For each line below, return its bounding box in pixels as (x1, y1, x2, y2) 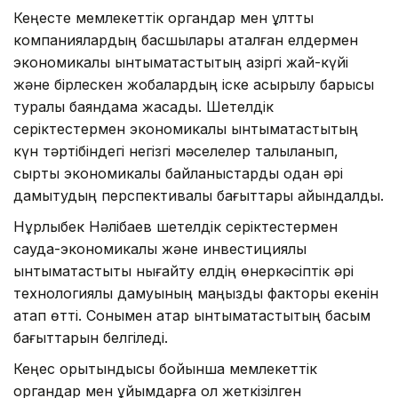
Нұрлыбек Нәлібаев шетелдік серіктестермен (13, 218, 338, 235)
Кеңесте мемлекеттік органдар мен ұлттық (13, 9, 314, 27)
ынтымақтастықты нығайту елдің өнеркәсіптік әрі (13, 262, 354, 280)
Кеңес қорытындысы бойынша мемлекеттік (13, 360, 317, 378)
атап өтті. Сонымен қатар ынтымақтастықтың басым (13, 306, 370, 324)
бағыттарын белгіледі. (13, 329, 168, 346)
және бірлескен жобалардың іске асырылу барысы (13, 76, 374, 93)
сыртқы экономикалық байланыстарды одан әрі (13, 164, 343, 182)
